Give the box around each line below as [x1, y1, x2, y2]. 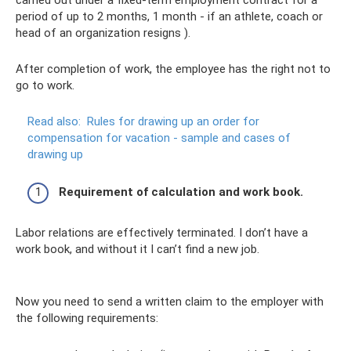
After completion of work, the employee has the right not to [16, 61, 331, 76]
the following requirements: [16, 311, 158, 325]
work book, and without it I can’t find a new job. [16, 242, 259, 256]
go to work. [16, 78, 74, 92]
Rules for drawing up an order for [87, 114, 259, 128]
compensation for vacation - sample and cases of [27, 130, 291, 145]
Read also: [27, 114, 81, 128]
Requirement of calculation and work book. [59, 185, 303, 199]
